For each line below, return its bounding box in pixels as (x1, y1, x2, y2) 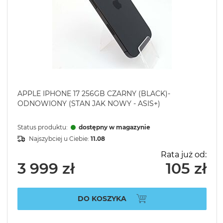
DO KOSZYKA (77, 194, 126, 203)
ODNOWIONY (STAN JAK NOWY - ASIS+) (17, 99, 160, 109)
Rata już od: (161, 150, 207, 160)
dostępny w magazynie (79, 123, 150, 131)
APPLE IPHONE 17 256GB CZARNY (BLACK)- (17, 89, 170, 99)
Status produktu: (17, 123, 69, 131)
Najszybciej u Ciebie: (29, 135, 91, 143)
